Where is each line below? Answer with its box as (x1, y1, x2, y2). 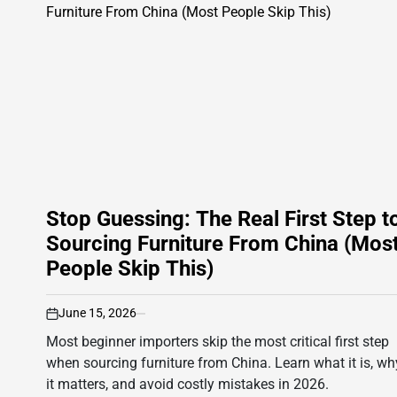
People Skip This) (46, 256, 214, 282)
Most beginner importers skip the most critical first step (46, 333, 389, 351)
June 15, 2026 (58, 306, 136, 321)
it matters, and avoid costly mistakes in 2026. (46, 376, 329, 393)
